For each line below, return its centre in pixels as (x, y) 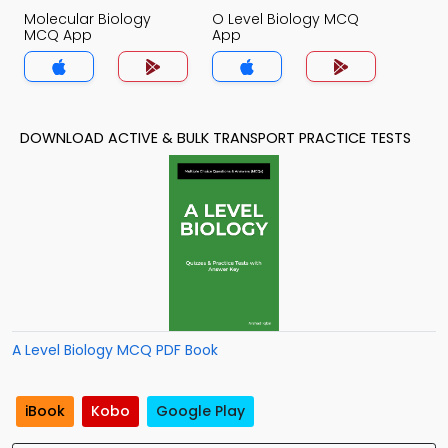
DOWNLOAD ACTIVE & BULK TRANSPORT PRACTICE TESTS (215, 138)
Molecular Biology (87, 19)
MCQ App (58, 35)
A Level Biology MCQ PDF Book (115, 350)
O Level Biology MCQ (285, 19)
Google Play (200, 411)
